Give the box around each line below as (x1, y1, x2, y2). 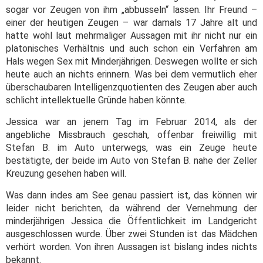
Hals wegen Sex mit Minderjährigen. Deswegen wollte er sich (6, 56, 257, 68)
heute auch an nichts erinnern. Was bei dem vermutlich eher (6, 69, 257, 80)
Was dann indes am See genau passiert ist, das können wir (6, 190, 257, 201)
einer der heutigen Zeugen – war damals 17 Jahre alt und (6, 17, 257, 29)
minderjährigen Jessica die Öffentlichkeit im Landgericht (6, 215, 257, 227)
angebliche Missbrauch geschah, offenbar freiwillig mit (6, 129, 257, 141)
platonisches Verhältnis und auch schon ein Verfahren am (6, 43, 257, 55)
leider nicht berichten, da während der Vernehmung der (6, 203, 257, 214)
